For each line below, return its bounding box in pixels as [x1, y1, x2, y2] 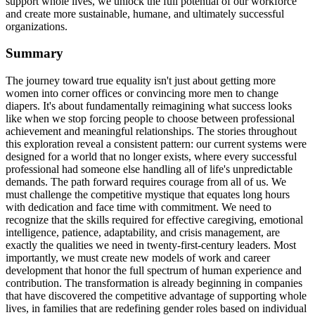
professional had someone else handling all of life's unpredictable [6, 163, 292, 176]
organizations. [6, 20, 67, 32]
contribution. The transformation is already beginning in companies [6, 277, 302, 290]
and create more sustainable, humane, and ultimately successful [6, 7, 284, 20]
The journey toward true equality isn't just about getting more [6, 75, 276, 87]
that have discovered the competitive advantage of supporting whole [6, 290, 307, 302]
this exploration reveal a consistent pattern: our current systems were [6, 138, 307, 150]
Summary [6, 46, 63, 61]
